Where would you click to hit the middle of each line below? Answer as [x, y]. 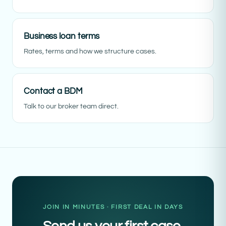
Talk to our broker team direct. [71, 106]
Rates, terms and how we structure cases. [90, 51]
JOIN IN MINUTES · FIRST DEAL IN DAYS [113, 207]
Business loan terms [62, 36]
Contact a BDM [53, 91]
